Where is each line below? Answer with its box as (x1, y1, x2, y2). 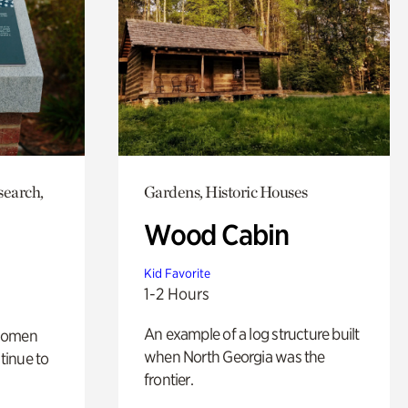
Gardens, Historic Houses (143, 181, 308, 201)
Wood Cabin (143, 217, 289, 252)
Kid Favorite (143, 265, 210, 280)
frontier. (143, 369, 193, 389)
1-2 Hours (143, 283, 209, 303)
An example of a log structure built (143, 323, 360, 343)
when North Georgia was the (143, 346, 325, 366)
